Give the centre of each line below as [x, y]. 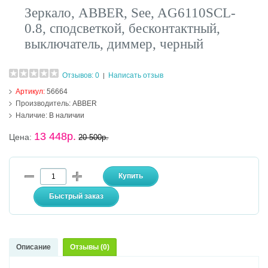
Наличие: [32, 116]
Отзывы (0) [90, 247]
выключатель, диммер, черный [114, 44]
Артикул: [31, 92]
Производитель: [43, 104]
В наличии [66, 116]
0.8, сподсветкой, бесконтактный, [123, 29]
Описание [34, 247]
